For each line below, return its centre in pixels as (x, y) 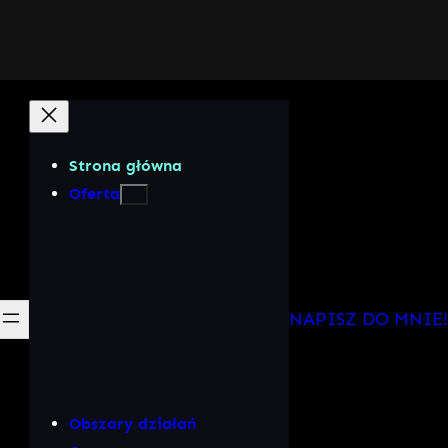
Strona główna (125, 165)
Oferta (94, 193)
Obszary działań (132, 423)
